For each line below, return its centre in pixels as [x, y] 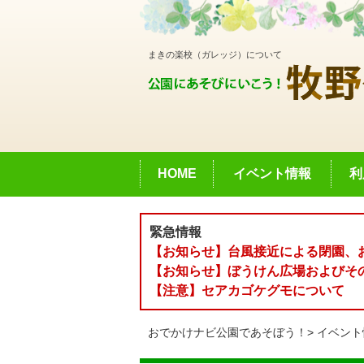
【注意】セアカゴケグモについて [247, 290]
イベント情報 [272, 173]
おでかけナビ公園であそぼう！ [227, 332]
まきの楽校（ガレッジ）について [215, 54]
